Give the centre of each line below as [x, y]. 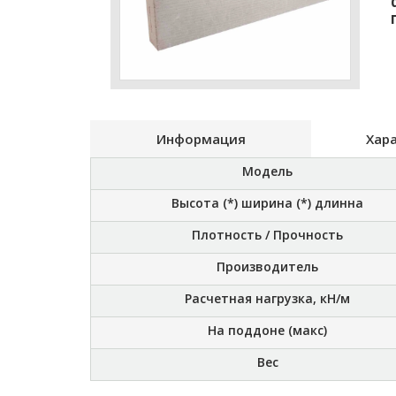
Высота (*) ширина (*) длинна [267, 203]
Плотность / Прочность [267, 235]
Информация [201, 139]
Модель [267, 171]
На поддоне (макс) [267, 330]
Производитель [267, 267]
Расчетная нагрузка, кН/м [267, 298]
